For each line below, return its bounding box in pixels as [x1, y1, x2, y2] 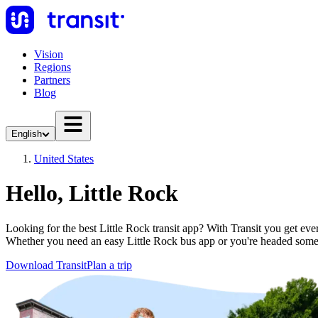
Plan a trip [87, 258, 132, 271]
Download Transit [6, 258, 87, 271]
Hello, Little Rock [6, 180, 178, 207]
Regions [34, 61, 71, 73]
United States [34, 153, 94, 165]
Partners [34, 74, 70, 86]
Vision [34, 48, 63, 60]
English [11, 128, 42, 139]
